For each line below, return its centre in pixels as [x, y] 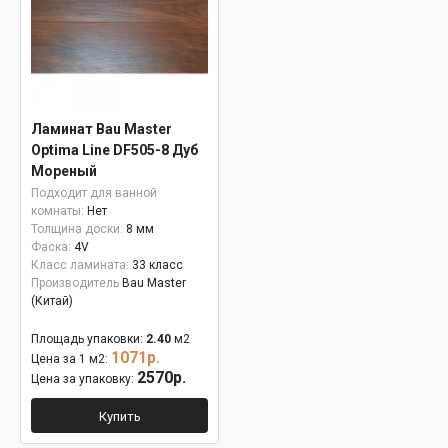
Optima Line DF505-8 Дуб [114, 150]
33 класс [157, 265]
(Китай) [52, 301]
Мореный [64, 171]
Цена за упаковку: [84, 379]
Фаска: [51, 247]
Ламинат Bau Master [101, 129]
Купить [119, 416]
